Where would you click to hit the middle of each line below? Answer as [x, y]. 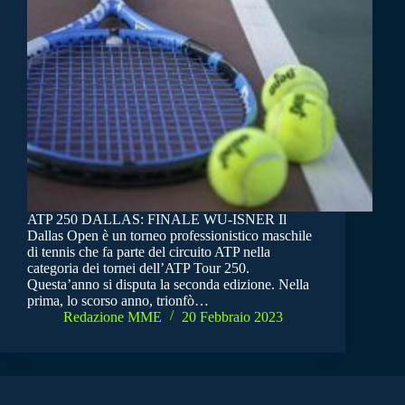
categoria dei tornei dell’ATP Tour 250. [138, 268]
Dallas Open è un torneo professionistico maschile [170, 235]
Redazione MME [113, 316]
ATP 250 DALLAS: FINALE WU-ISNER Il [157, 219]
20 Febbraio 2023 [232, 316]
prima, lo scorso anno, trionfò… [118, 300]
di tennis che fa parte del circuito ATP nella [149, 251]
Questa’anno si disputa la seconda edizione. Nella [168, 284]
